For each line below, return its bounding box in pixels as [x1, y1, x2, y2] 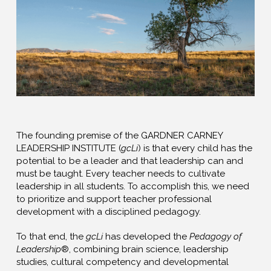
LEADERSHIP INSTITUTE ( [16, 143, 121, 154]
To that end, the [16, 230, 86, 242]
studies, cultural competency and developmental [16, 256, 229, 267]
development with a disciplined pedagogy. [16, 206, 201, 218]
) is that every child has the [137, 143, 252, 154]
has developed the [102, 230, 189, 242]
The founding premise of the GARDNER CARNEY [16, 130, 223, 142]
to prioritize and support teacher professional [16, 194, 212, 205]
